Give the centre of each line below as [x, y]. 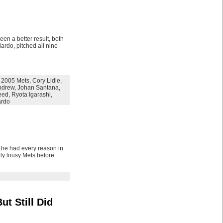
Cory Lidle [46, 81]
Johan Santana [38, 88]
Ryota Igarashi [31, 95]
